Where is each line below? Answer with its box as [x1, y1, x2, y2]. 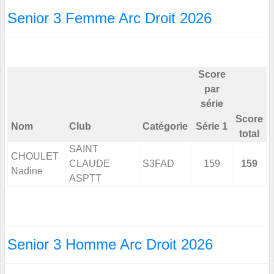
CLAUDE [69, 158, 110, 169]
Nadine [11, 166, 43, 177]
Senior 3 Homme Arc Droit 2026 [7, 236, 213, 253]
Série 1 [196, 121, 228, 132]
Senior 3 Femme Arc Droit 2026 [7, 10, 212, 27]
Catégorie [143, 121, 188, 132]
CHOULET [11, 151, 59, 162]
